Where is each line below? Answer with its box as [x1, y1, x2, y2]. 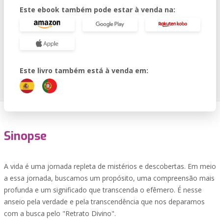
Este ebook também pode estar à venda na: [20, 5, 175, 14]
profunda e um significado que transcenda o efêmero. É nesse [4, 185, 202, 194]
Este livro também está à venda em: [20, 66, 148, 75]
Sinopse [4, 128, 47, 144]
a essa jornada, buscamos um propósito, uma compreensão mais [4, 173, 215, 183]
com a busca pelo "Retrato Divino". [4, 209, 116, 218]
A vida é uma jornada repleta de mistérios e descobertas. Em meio [4, 162, 216, 171]
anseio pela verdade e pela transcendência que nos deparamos [4, 197, 205, 206]
